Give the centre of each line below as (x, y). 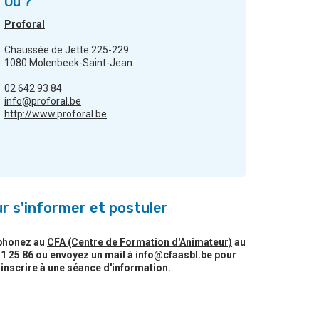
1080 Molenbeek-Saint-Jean (68, 63)
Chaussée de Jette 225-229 (67, 50)
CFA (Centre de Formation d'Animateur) (140, 242)
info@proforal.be (43, 101)
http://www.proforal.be (56, 114)
